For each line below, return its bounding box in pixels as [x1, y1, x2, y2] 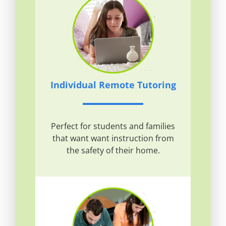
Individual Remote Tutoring [50, 79, 176, 91]
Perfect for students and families [51, 121, 175, 132]
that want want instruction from [52, 133, 174, 144]
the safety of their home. [66, 145, 160, 156]
